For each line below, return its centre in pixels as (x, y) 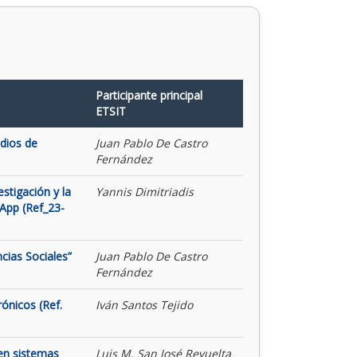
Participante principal (149, 95)
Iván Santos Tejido (144, 304)
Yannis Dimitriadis (144, 191)
